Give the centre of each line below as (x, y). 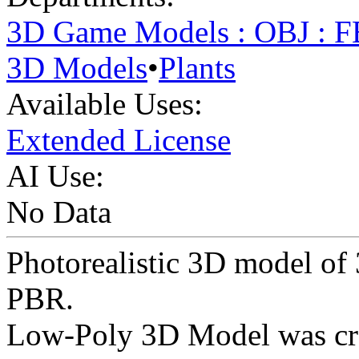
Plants (197, 68)
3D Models (77, 68)
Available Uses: (105, 104)
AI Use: (55, 176)
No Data (59, 212)
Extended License (119, 140)
